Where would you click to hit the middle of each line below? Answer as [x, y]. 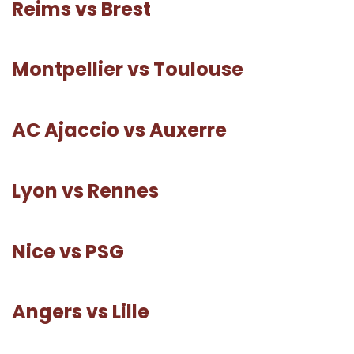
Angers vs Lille [81, 312]
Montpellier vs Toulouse [128, 70]
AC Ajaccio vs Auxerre [119, 130]
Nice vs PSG [68, 251]
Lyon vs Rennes [85, 190]
